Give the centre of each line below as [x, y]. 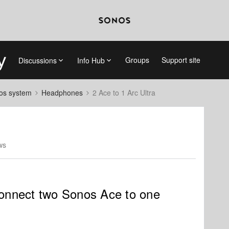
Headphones [62, 93]
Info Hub [91, 60]
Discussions [37, 60]
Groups [137, 60]
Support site [181, 60]
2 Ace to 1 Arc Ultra [124, 93]
